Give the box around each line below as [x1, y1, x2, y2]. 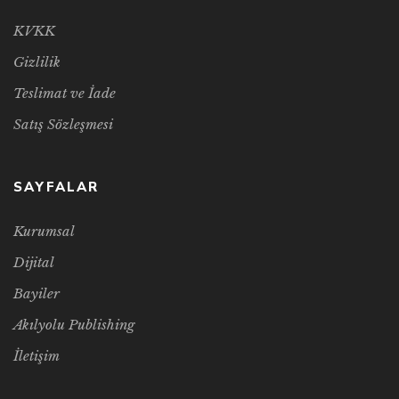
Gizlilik [13, 53, 61, 71]
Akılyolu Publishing [13, 316, 134, 334]
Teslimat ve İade [13, 85, 116, 102]
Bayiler [13, 285, 60, 303]
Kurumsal [13, 223, 75, 240]
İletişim [13, 347, 60, 365]
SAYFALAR [13, 178, 99, 197]
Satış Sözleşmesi [13, 116, 113, 134]
